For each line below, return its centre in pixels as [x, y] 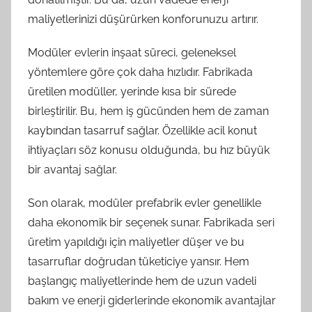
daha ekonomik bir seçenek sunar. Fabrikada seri [151, 223]
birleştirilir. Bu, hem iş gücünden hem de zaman [148, 111]
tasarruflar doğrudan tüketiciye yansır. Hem [139, 262]
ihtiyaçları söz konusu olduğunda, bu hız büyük [149, 150]
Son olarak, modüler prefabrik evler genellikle [145, 203]
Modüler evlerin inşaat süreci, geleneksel [132, 53]
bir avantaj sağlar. [72, 170]
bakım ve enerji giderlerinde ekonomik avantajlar [152, 301]
